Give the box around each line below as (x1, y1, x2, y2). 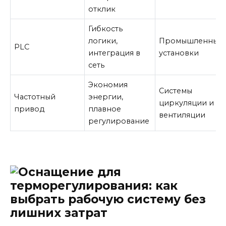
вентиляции (159, 110, 206, 120)
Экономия (88, 80, 128, 90)
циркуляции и (159, 98, 214, 108)
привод (14, 104, 45, 114)
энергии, (88, 92, 124, 102)
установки (159, 48, 199, 58)
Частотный (14, 92, 56, 102)
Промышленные (159, 36, 223, 46)
